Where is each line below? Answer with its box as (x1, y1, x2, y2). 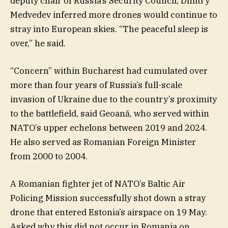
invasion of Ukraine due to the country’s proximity (10, 94, 217, 105)
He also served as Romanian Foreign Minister (10, 136, 196, 148)
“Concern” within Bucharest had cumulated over (10, 65, 208, 77)
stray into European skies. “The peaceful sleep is (10, 23, 208, 35)
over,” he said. (10, 38, 66, 49)
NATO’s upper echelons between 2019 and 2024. (10, 122, 207, 134)
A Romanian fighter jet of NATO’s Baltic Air (10, 178, 185, 190)
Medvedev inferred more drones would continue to (10, 9, 217, 21)
